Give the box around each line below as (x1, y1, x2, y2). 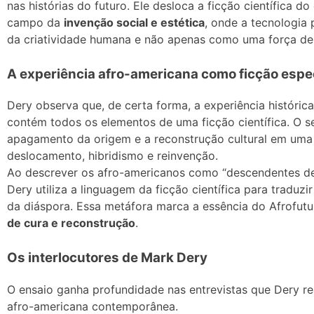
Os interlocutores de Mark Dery (7, 250, 207, 266)
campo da (7, 15, 64, 29)
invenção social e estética (64, 15, 205, 29)
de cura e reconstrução (7, 216, 135, 231)
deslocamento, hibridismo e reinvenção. (7, 149, 218, 163)
